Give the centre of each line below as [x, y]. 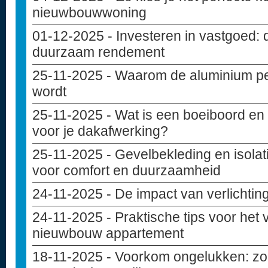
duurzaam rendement [98, 52]
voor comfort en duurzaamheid [127, 170]
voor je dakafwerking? [100, 131]
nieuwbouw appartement [108, 233]
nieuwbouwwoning [89, 13]
